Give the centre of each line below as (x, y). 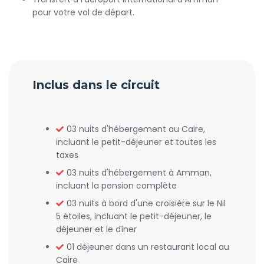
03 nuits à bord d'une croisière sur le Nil (146, 203)
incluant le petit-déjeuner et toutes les (136, 142)
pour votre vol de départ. (83, 12)
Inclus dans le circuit (96, 85)
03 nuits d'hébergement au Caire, (136, 129)
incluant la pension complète (116, 186)
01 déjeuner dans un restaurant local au (148, 247)
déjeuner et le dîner (96, 229)
